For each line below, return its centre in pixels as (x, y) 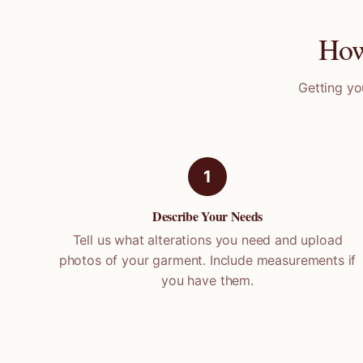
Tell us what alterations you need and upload (207, 240)
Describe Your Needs (207, 216)
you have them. (207, 280)
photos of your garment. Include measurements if (207, 260)
